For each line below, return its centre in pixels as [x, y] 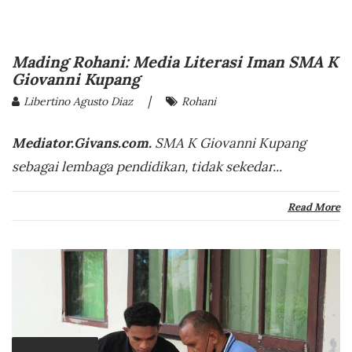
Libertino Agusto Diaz [78, 102]
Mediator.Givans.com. [83, 143]
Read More [314, 207]
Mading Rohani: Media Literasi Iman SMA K [175, 62]
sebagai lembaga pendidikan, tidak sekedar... [147, 167]
